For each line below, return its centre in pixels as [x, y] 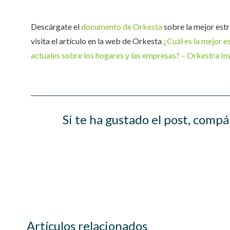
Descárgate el [56, 26]
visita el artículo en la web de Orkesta [97, 41]
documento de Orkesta [122, 26]
